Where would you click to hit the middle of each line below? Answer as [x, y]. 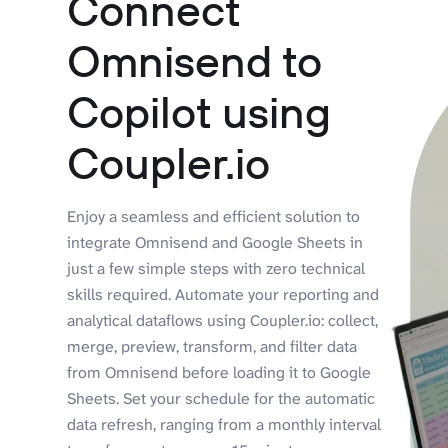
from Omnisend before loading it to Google [219, 372]
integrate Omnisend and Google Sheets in [215, 242]
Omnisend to [195, 60]
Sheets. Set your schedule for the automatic [221, 398]
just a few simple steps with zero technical [216, 268]
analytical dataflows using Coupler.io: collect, [223, 320]
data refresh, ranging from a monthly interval [224, 424]
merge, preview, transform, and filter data [212, 346]
